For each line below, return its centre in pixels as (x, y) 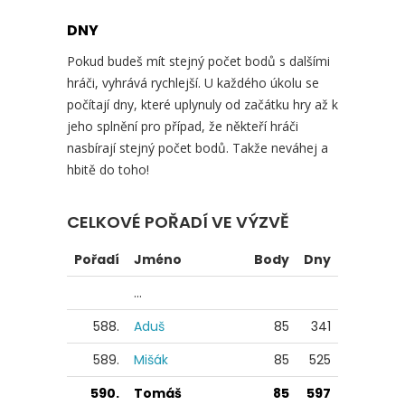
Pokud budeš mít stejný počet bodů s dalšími (198, 61)
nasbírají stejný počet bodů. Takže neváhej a (198, 147)
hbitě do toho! (108, 169)
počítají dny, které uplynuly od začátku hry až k (202, 104)
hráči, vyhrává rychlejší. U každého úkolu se (193, 82)
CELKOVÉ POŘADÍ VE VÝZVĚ (178, 221)
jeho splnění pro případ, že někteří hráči (183, 126)
